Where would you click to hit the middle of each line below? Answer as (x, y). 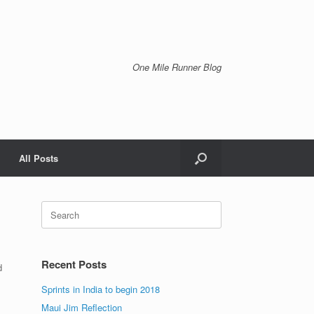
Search (55, 207)
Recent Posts (74, 264)
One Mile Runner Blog (177, 67)
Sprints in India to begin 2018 (101, 289)
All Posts (39, 158)
